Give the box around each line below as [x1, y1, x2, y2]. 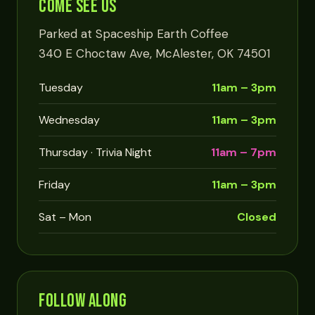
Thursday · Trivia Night [39, 145, 152, 160]
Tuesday [39, 80, 83, 95]
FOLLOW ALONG [39, 290, 127, 312]
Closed [237, 210, 276, 224]
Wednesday [39, 112, 100, 127]
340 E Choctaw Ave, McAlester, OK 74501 [39, 46, 270, 61]
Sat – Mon [39, 210, 91, 224]
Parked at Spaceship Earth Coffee [39, 26, 229, 41]
